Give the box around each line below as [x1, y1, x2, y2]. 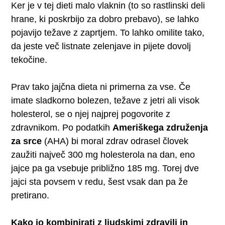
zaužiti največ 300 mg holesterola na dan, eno [11, 149, 195, 160]
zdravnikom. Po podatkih [11, 122, 113, 133]
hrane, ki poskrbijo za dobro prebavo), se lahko [11, 14, 199, 24]
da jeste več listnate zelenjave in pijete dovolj [11, 41, 191, 51]
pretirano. [11, 190, 50, 200]
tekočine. [11, 54, 48, 65]
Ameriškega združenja [113, 122, 208, 133]
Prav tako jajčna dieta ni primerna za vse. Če [11, 81, 191, 92]
